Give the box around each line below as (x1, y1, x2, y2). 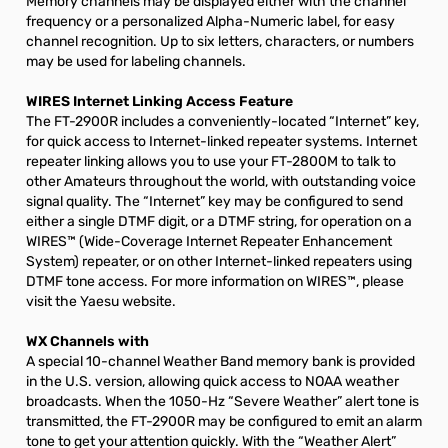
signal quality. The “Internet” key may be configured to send (26, 193, 403, 210)
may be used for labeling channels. (26, 53, 246, 70)
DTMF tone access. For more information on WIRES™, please (26, 273, 404, 290)
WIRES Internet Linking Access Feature (26, 93, 293, 110)
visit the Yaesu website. (26, 293, 176, 310)
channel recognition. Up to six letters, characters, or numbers (26, 33, 414, 50)
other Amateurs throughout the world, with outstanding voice (26, 173, 416, 190)
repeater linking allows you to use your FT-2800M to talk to (26, 153, 396, 170)
